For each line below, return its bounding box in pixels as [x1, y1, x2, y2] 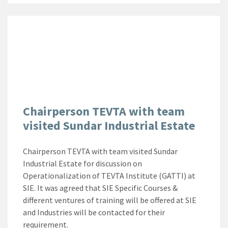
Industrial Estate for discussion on [23, 158, 142, 168]
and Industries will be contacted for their [23, 207, 165, 217]
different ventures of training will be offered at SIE [23, 194, 196, 205]
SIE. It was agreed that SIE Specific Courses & [23, 182, 178, 193]
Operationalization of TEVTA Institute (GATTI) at [23, 170, 195, 181]
